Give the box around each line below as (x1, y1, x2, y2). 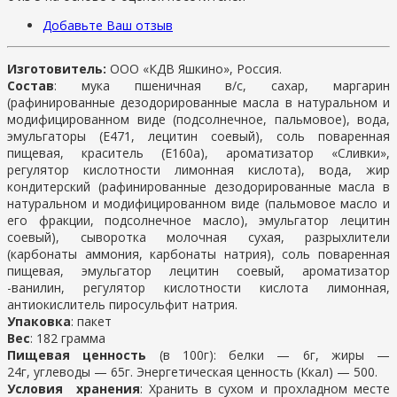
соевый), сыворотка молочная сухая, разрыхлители (7, 228, 390, 245)
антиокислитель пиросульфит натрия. (7, 295, 237, 313)
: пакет (71, 312, 112, 330)
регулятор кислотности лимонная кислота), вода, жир (7, 160, 390, 178)
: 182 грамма (30, 329, 105, 346)
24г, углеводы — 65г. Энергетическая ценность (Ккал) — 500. (7, 362, 378, 380)
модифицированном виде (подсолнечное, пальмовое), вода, (7, 110, 390, 128)
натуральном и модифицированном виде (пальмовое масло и (7, 194, 390, 212)
